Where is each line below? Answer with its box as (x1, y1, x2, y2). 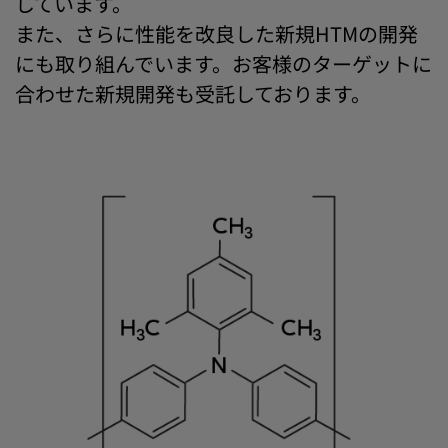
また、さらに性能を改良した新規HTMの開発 (15, 19, 418, 49)
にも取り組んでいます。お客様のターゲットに (15, 49, 432, 79)
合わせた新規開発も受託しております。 (15, 79, 371, 109)
